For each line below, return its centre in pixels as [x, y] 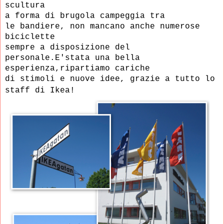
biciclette [32, 37]
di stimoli [32, 79]
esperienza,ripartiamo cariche [80, 69]
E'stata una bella [97, 58]
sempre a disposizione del [67, 48]
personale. [30, 58]
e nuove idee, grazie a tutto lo [137, 79]
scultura [27, 6]
